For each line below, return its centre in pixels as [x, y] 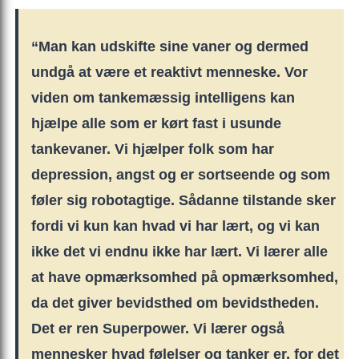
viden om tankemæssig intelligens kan [163, 97]
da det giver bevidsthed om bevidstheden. [175, 303]
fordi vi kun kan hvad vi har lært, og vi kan [175, 226]
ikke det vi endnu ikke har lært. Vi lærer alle [179, 251]
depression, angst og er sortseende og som [181, 174]
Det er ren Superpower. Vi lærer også [158, 328]
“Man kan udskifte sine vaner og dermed [170, 46]
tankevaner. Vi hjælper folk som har [153, 149]
